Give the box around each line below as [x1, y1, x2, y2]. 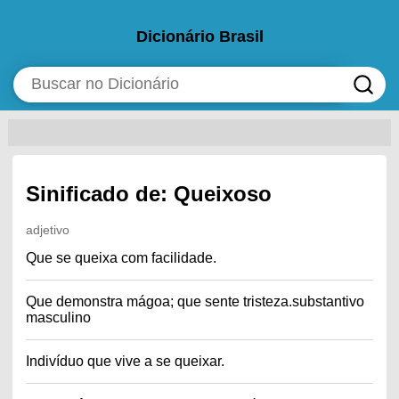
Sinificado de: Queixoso [25, 181, 272, 206]
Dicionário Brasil [135, 28, 264, 46]
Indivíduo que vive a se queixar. [25, 353, 224, 369]
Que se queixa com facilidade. [25, 249, 216, 265]
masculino [25, 309, 91, 325]
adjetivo [25, 222, 69, 237]
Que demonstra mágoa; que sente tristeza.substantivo [25, 293, 364, 309]
